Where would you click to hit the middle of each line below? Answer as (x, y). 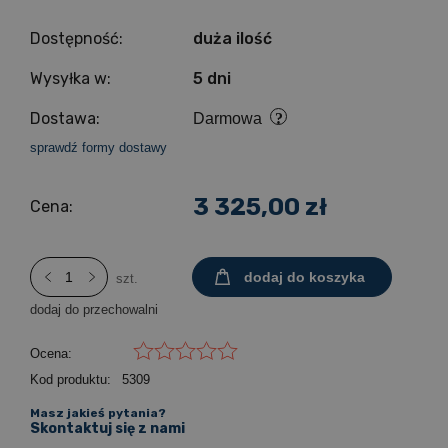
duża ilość (233, 38)
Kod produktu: (70, 379)
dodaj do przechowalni (94, 309)
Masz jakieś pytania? (98, 413)
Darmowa (228, 118)
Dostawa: (65, 118)
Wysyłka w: (70, 78)
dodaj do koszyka (304, 277)
